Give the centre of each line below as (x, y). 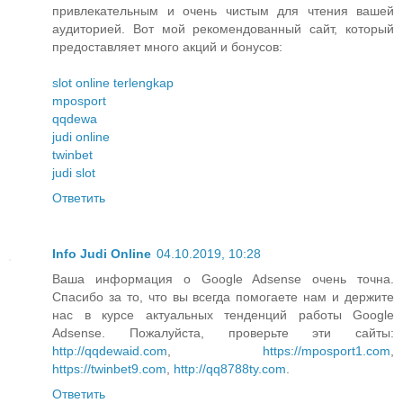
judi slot (74, 172)
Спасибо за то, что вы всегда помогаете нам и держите (223, 296)
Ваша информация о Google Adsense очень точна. (223, 278)
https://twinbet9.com (109, 368)
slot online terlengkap (113, 82)
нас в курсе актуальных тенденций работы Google (223, 314)
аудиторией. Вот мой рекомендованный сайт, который (223, 28)
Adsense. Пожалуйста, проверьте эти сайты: (223, 332)
